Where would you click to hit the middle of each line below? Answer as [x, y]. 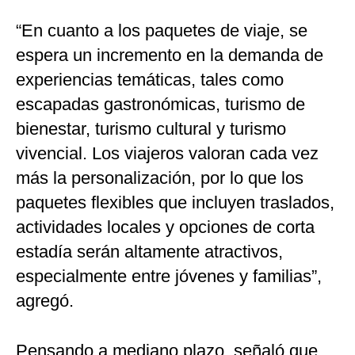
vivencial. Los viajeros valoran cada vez [167, 153]
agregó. [45, 300]
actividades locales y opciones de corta [165, 227]
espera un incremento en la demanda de [170, 55]
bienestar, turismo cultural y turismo [151, 128]
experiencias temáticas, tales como [150, 79]
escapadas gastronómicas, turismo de [160, 104]
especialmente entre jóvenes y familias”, [169, 276]
